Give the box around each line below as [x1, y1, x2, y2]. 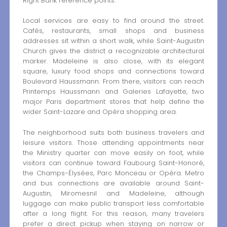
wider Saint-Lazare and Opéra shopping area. [22, 107, 177, 117]
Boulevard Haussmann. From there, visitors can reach [22, 77, 205, 87]
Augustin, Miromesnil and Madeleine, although [22, 188, 205, 199]
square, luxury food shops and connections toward [22, 66, 205, 77]
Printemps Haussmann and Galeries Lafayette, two [22, 87, 205, 97]
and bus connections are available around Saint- [22, 178, 205, 188]
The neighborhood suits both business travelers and [22, 128, 205, 138]
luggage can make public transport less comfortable [22, 199, 205, 209]
